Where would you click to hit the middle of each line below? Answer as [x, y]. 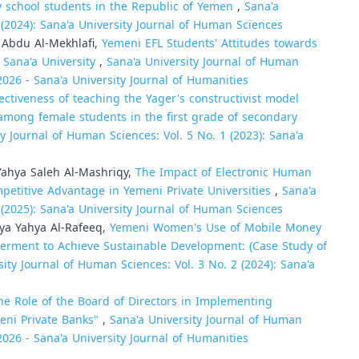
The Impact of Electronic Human [224, 172]
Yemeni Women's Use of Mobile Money [216, 228]
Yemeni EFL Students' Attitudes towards [210, 43]
